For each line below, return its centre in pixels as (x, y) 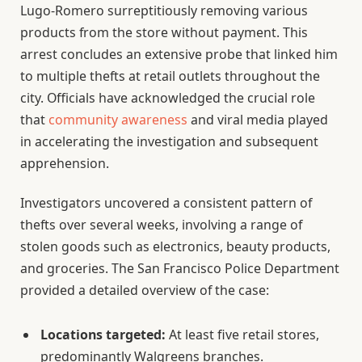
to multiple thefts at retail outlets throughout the (170, 76)
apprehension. (65, 164)
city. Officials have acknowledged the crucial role (168, 98)
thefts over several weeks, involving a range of (161, 225)
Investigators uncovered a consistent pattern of (166, 203)
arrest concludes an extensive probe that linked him (179, 55)
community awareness (118, 120)
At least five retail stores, (242, 335)
